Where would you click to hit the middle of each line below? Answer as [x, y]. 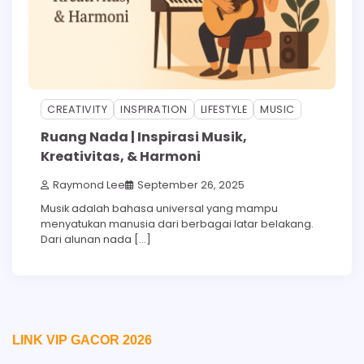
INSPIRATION [154, 109]
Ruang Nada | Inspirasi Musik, [144, 137]
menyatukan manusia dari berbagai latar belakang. [177, 223]
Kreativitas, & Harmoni [121, 157]
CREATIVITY [77, 109]
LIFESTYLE [223, 109]
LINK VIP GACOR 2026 [82, 339]
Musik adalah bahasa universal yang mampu [159, 208]
